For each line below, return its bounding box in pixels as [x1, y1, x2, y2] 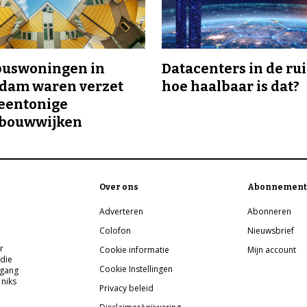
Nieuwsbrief [247, 225, 295, 237]
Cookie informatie [99, 244, 170, 256]
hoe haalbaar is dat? [162, 78, 299, 95]
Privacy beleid [99, 282, 154, 295]
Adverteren [99, 206, 144, 218]
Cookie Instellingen [99, 263, 173, 275]
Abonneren [247, 206, 292, 218]
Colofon [99, 225, 132, 237]
